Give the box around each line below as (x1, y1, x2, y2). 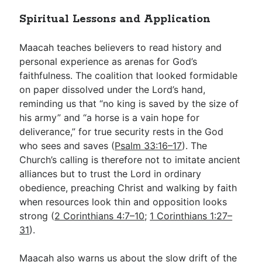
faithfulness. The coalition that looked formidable (19, 70, 238, 81)
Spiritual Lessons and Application (19, 12, 211, 26)
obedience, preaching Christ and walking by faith (19, 182, 237, 194)
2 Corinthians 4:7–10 (54, 210, 145, 222)
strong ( (19, 210, 55, 222)
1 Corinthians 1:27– (150, 210, 233, 222)
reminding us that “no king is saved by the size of (19, 98, 239, 109)
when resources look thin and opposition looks (19, 196, 227, 208)
